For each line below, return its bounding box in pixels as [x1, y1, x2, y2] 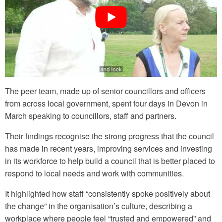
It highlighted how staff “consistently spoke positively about [5, 188, 210, 200]
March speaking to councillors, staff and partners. [5, 110, 176, 122]
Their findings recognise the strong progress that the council [5, 130, 214, 142]
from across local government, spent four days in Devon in [5, 98, 208, 110]
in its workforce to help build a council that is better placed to [5, 155, 215, 167]
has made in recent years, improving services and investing [5, 143, 212, 155]
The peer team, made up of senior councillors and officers [5, 85, 206, 97]
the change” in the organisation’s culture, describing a [5, 200, 192, 212]
